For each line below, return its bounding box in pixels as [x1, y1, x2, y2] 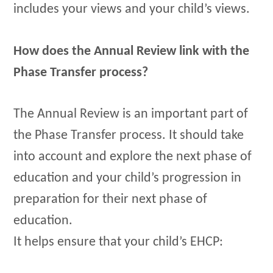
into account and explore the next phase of [13, 150, 252, 165]
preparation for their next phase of [13, 193, 208, 207]
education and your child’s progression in [13, 171, 242, 186]
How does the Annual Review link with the [13, 44, 250, 58]
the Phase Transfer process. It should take [13, 129, 244, 143]
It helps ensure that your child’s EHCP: [13, 235, 224, 250]
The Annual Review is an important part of [13, 107, 249, 122]
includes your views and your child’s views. [13, 2, 250, 17]
